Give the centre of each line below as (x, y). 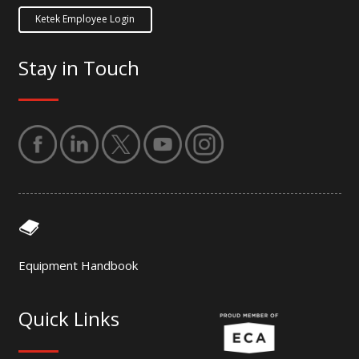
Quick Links (69, 319)
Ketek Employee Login (85, 19)
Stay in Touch (79, 67)
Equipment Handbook (78, 265)
